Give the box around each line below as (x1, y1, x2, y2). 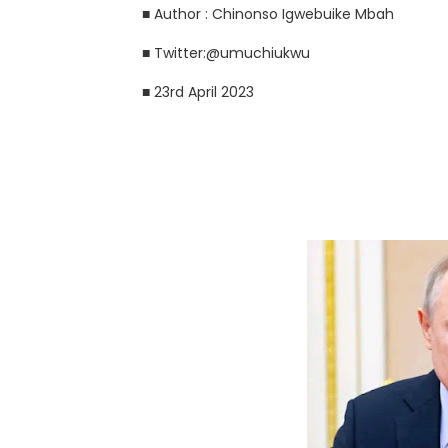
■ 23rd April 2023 (142, 82, 254, 102)
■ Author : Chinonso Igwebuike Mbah (142, 4, 394, 24)
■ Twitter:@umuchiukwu (142, 43, 310, 63)
